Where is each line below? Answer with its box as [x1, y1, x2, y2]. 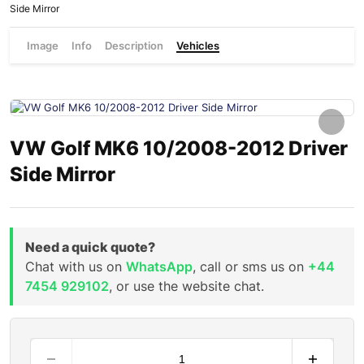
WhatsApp [126, 258, 193, 275]
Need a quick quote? [25, 239, 155, 255]
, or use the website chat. [109, 278, 264, 294]
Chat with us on [25, 258, 126, 275]
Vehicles [176, 39, 220, 52]
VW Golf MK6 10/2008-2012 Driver [10, 136, 348, 160]
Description [105, 39, 164, 52]
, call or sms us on [193, 258, 308, 275]
